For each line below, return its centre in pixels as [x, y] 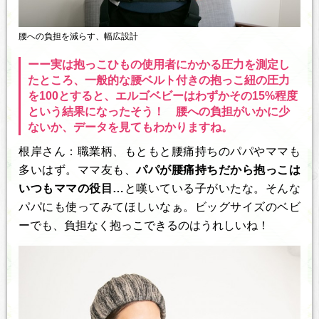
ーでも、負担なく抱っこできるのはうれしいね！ [144, 225]
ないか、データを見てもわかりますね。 [130, 127]
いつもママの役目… [72, 188]
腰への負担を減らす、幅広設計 [78, 36]
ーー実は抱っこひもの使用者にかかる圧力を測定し [159, 64]
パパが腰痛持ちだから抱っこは [219, 169]
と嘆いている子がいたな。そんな [213, 188]
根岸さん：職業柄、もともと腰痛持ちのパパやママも [159, 151]
